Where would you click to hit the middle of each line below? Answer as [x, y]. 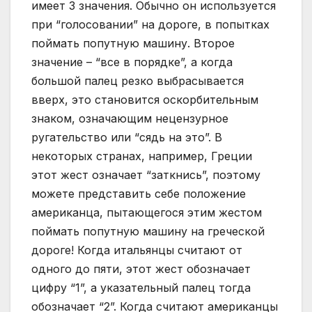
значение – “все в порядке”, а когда [132, 62]
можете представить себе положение [139, 194]
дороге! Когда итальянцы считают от [137, 250]
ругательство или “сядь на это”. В [127, 138]
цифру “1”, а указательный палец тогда [141, 288]
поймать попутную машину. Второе [133, 44]
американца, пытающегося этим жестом [147, 213]
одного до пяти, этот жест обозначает [141, 269]
